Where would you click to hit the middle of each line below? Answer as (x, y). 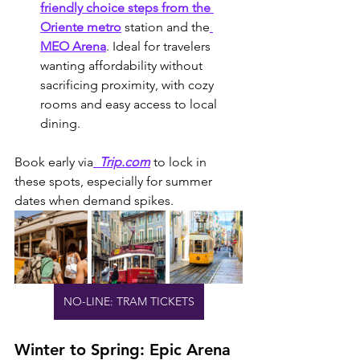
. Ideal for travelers (160, 47)
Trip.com (122, 162)
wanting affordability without (123, 66)
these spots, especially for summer (115, 182)
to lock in (180, 162)
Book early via (54, 162)
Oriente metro (81, 27)
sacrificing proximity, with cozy (129, 85)
